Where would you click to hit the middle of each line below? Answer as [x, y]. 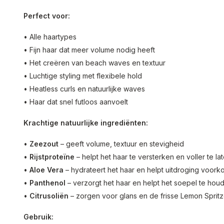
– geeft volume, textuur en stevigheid [121, 144]
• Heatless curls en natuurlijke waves [84, 89]
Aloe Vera [46, 170]
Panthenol [47, 183]
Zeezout [44, 144]
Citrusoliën [49, 196]
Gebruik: [38, 217]
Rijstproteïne [52, 157]
